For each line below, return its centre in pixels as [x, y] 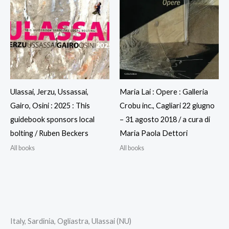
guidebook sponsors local [52, 120]
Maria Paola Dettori [154, 133]
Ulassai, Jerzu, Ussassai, [49, 92]
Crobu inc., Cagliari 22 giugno [167, 106]
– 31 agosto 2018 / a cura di [165, 120]
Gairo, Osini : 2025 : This [50, 106]
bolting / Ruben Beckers [49, 133]
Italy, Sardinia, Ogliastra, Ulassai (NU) [71, 221]
